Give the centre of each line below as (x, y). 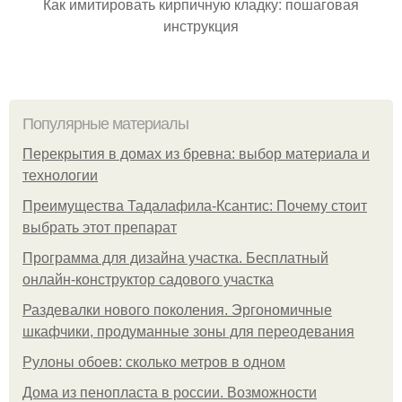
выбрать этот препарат (100, 227)
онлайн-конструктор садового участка (148, 280)
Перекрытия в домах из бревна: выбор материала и (196, 154)
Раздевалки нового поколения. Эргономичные (177, 310)
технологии (60, 175)
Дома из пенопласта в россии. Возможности (170, 393)
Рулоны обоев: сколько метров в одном (154, 362)
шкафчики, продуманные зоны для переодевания (188, 332)
